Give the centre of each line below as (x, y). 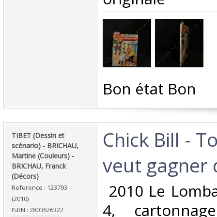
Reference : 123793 (39, 188)
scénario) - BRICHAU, (45, 146)
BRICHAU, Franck (39, 166)
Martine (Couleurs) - (43, 156)
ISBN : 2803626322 (38, 210)
